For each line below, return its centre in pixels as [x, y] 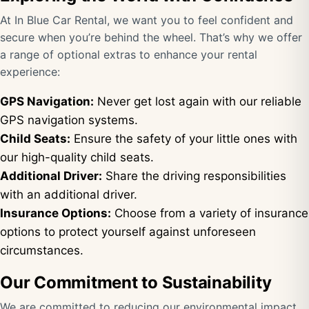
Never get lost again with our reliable [198, 101]
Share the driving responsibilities [194, 176]
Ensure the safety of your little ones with [184, 139]
